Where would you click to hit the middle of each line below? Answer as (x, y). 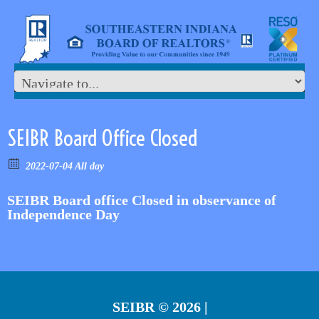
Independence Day (63, 215)
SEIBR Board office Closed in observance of (142, 200)
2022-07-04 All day (65, 167)
